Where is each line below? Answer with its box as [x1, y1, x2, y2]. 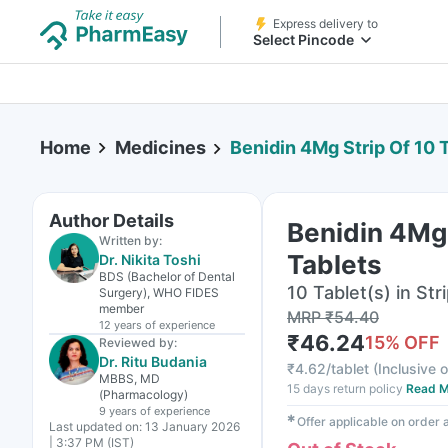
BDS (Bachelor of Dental [99, 269, 235, 284]
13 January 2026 [145, 419, 240, 434]
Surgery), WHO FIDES [99, 285, 219, 300]
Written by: [99, 233, 162, 248]
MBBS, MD [99, 371, 160, 386]
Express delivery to [273, 16, 378, 31]
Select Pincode [253, 31, 354, 48]
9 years [99, 404, 137, 418]
